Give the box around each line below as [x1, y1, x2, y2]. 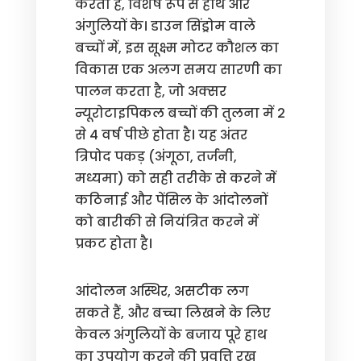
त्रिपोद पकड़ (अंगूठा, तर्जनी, [74, 147, 237, 166]
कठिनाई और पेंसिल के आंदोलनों [74, 191, 268, 210]
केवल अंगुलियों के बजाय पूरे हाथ [74, 326, 267, 344]
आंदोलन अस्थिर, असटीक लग [74, 282, 249, 301]
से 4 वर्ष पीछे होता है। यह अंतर [74, 126, 247, 144]
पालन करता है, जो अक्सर [74, 82, 226, 101]
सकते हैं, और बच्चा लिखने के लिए [74, 304, 271, 322]
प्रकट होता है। [74, 234, 152, 253]
